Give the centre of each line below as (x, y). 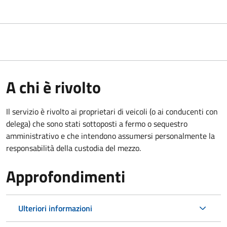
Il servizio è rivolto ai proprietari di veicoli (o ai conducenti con (112, 111)
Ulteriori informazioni (55, 208)
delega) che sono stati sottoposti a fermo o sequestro (97, 123)
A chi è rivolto (53, 87)
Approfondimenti (66, 176)
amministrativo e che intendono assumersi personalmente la (110, 136)
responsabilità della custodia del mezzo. (73, 148)
